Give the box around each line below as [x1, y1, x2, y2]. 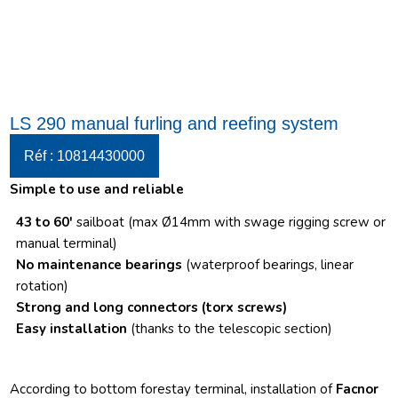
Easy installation [16, 319, 131, 338]
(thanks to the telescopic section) [131, 319, 333, 338]
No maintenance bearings [16, 255, 187, 274]
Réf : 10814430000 [24, 148, 146, 164]
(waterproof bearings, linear [186, 255, 354, 274]
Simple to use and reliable [10, 179, 185, 198]
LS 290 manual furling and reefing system [10, 114, 339, 134]
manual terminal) [16, 234, 118, 252]
